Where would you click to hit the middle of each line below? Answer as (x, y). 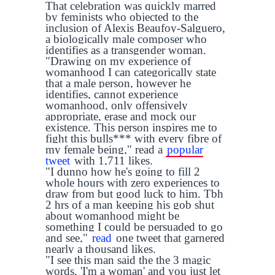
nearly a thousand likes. (102, 249)
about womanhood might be (112, 216)
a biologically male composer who (126, 39)
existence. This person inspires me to (131, 127)
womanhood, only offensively (117, 105)
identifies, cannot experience (112, 94)
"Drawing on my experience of (118, 61)
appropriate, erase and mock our (121, 116)
